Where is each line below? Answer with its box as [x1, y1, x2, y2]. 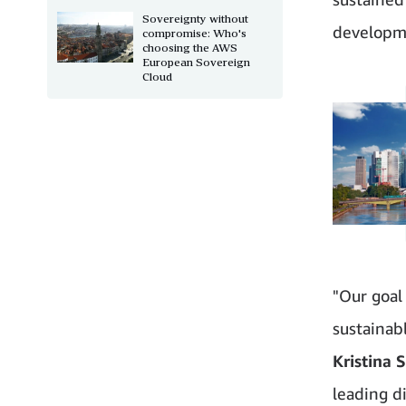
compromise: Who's [142, 25, 246, 40]
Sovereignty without [142, 11, 248, 25]
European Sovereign [142, 54, 250, 69]
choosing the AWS [142, 40, 237, 54]
